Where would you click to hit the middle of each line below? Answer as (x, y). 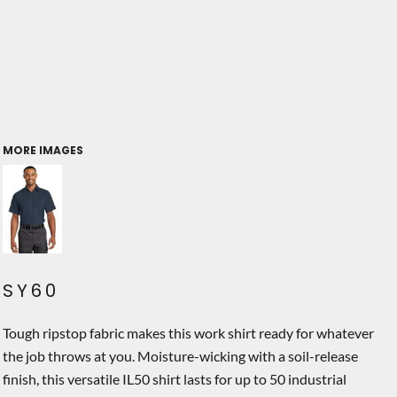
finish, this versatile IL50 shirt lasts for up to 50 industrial (175, 379)
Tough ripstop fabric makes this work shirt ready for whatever (188, 333)
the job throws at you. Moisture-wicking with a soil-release (180, 356)
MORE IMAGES (43, 150)
